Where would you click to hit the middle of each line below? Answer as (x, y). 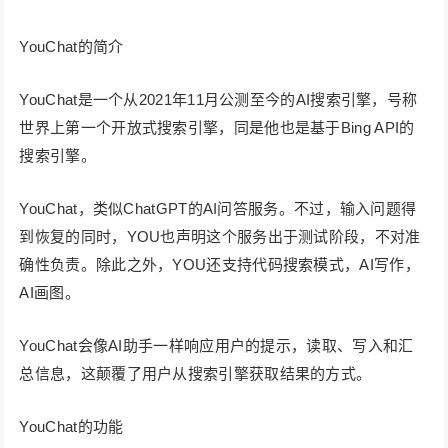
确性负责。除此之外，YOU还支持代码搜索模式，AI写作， (219, 264)
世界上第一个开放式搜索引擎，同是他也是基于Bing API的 (217, 127)
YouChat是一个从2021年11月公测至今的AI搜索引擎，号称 (218, 99)
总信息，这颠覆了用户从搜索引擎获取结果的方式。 (195, 373)
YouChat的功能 (71, 426)
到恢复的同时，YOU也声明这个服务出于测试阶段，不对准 (220, 236)
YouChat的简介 (71, 46)
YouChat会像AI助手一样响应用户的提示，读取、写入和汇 (216, 345)
